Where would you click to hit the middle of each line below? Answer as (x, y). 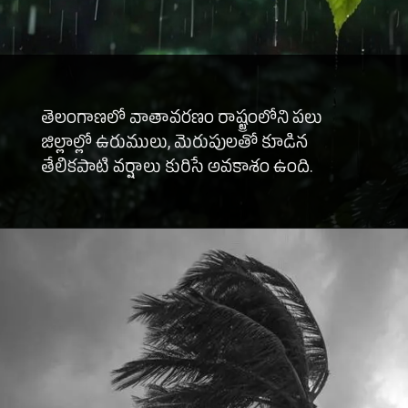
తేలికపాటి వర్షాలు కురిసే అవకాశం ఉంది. (176, 169)
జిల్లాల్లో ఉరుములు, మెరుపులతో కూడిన (174, 144)
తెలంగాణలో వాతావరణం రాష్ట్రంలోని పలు (181, 120)
